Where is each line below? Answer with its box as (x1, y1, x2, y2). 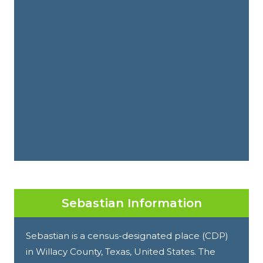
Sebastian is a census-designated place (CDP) (26, 230, 228, 241)
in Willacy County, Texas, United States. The (26, 245, 215, 257)
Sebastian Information (61, 195, 202, 210)
